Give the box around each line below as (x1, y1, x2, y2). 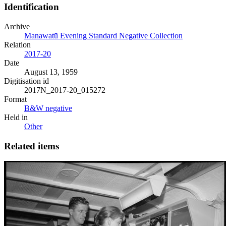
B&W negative (24, 103, 72, 112)
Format (4, 94, 27, 103)
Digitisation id (4, 76, 49, 85)
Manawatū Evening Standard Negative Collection (24, 31, 183, 40)
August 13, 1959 (24, 67, 78, 76)
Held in (4, 112, 28, 122)
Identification (4, 2, 59, 13)
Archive (4, 22, 30, 31)
